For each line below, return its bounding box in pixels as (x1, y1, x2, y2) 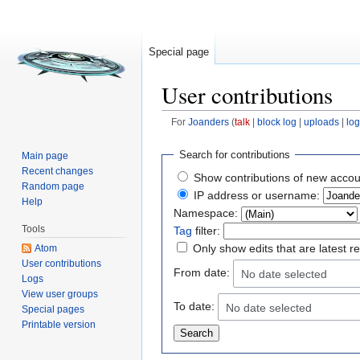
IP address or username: (194, 188, 320, 202)
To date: (174, 299, 215, 313)
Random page (22, 180, 85, 192)
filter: (192, 223, 220, 237)
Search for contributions (178, 149, 290, 162)
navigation (209, 128, 261, 141)
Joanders (187, 117, 229, 128)
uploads (303, 117, 339, 128)
